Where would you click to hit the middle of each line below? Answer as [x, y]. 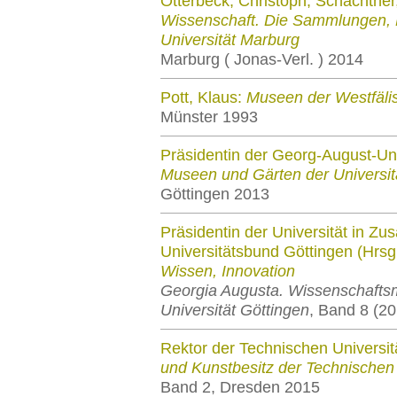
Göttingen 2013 [215, 194]
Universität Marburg [230, 40]
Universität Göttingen [235, 310]
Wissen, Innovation [228, 271]
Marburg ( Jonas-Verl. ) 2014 [262, 59]
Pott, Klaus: [203, 97]
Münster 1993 [209, 117]
